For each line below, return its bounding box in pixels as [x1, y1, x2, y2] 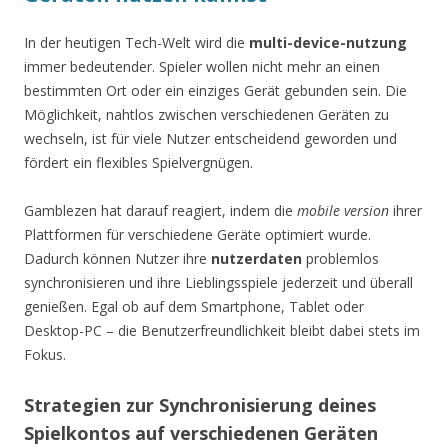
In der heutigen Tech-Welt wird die [24, 32, 249, 52]
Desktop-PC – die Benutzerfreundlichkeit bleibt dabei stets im [24, 320, 420, 340]
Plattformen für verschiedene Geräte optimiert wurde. [24, 224, 371, 244]
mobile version [297, 200, 389, 220]
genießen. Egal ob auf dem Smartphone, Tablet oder [24, 296, 364, 316]
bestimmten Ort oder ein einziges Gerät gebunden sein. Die [24, 80, 407, 100]
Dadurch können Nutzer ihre [24, 248, 211, 268]
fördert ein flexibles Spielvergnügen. [24, 152, 253, 172]
